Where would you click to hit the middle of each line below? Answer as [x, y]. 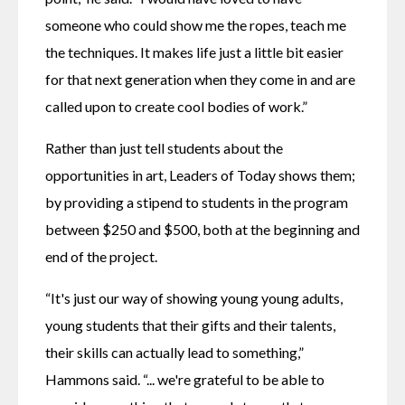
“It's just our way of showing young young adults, [194, 298]
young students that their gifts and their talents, [190, 325]
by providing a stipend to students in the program [197, 202]
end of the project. [101, 257]
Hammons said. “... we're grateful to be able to [185, 380]
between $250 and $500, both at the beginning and [202, 230]
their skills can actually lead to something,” [174, 353]
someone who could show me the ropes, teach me [196, 25]
